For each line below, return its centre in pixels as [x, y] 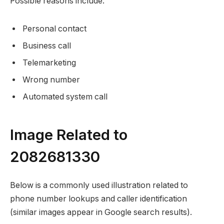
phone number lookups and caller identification [98, 198]
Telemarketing [49, 62]
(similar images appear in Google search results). [101, 212]
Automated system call [65, 96]
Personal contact [54, 28]
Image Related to [69, 134]
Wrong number [51, 79]
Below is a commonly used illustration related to [99, 185]
